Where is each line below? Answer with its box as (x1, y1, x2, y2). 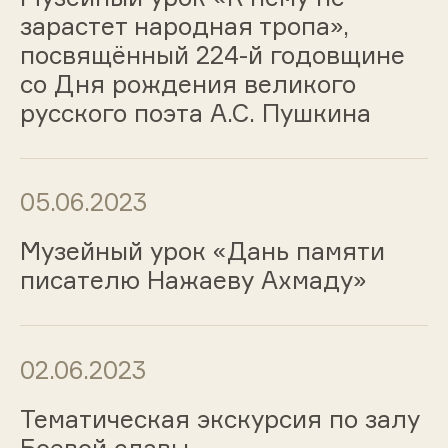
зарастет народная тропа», (19, 10, 349, 41)
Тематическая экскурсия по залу (19, 403, 420, 434)
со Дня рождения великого (19, 68, 356, 99)
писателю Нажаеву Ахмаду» (19, 265, 367, 296)
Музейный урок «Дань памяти (19, 236, 385, 267)
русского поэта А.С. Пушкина (19, 97, 371, 128)
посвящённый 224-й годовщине (19, 39, 405, 70)
